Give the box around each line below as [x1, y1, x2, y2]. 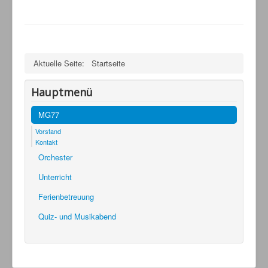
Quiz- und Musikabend [38, 210, 116, 222]
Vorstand [35, 126, 61, 136]
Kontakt [35, 136, 57, 147]
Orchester [38, 151, 72, 163]
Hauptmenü [31, 84, 93, 99]
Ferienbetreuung [38, 190, 94, 202]
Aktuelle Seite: [33, 57, 89, 69]
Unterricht [38, 170, 72, 182]
